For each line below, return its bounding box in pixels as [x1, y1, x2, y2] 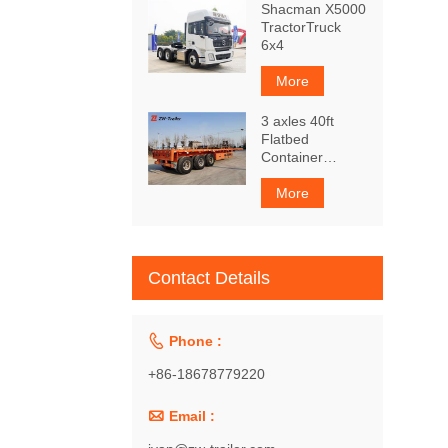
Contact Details [148, 267, 271, 288]
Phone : [169, 332, 223, 349]
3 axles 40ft [261, 112, 335, 129]
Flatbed [261, 130, 310, 147]
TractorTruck [261, 18, 342, 35]
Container [261, 148, 324, 165]
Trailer [261, 166, 302, 183]
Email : [169, 407, 216, 424]
